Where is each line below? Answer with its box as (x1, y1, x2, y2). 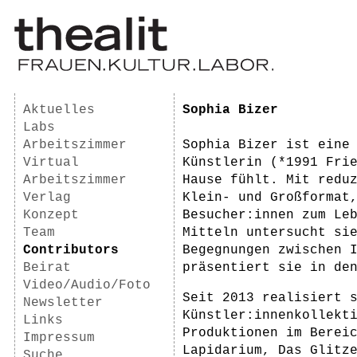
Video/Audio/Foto (23, 278, 151, 292)
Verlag (23, 190, 71, 205)
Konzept (23, 208, 79, 222)
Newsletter (23, 296, 103, 310)
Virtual (23, 155, 79, 170)
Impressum (23, 331, 95, 345)
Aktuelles (23, 103, 95, 117)
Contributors (23, 243, 119, 257)
